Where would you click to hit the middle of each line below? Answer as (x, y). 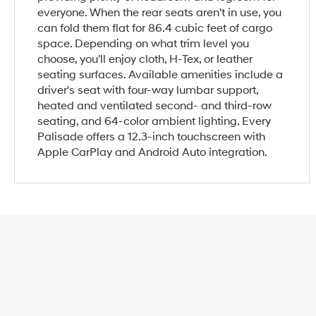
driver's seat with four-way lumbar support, (148, 90)
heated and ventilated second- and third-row (155, 105)
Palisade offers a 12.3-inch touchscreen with (152, 136)
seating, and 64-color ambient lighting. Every (154, 121)
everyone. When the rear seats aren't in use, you (160, 12)
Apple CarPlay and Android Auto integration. (153, 152)
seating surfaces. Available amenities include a (160, 74)
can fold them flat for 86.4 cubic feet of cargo (155, 28)
